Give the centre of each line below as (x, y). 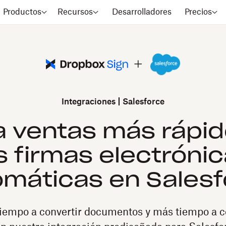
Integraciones (89, 102)
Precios (199, 12)
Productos (22, 12)
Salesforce (144, 102)
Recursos (75, 12)
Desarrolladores (142, 12)
